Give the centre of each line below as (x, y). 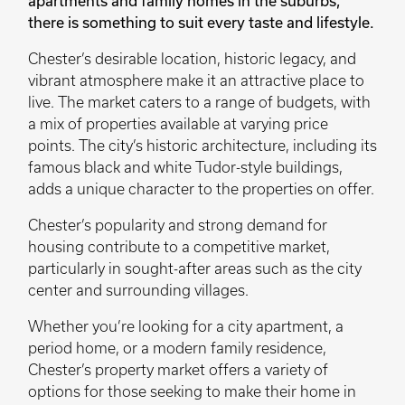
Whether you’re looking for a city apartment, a (186, 326)
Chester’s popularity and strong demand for (178, 225)
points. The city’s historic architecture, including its (202, 145)
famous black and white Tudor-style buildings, (185, 167)
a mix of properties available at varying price (178, 123)
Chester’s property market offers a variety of (178, 369)
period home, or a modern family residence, (177, 348)
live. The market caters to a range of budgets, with (199, 102)
